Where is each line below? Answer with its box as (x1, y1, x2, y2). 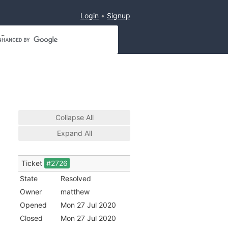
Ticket (21, 158, 44, 167)
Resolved (61, 174, 91, 183)
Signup (107, 11, 130, 20)
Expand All (56, 128, 92, 137)
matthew (61, 187, 90, 196)
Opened (20, 200, 47, 209)
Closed (20, 213, 43, 222)
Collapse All (55, 112, 94, 122)
